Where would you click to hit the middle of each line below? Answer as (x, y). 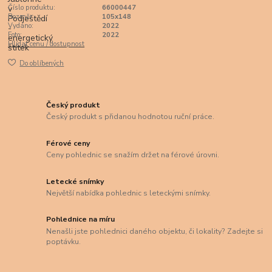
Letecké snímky (75, 181)
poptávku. (64, 242)
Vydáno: (21, 25)
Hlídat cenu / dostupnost (46, 44)
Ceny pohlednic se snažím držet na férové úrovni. (133, 155)
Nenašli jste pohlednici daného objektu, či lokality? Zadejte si (155, 232)
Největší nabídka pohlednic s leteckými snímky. (129, 193)
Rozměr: (21, 16)
